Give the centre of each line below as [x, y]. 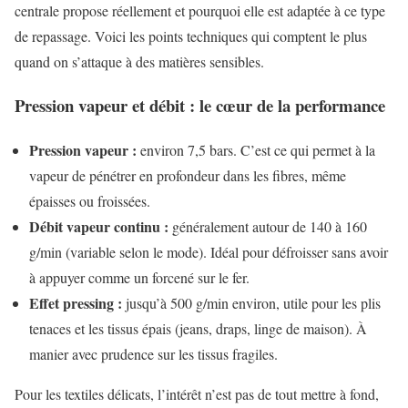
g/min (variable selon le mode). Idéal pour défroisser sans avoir [209, 251]
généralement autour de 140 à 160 [268, 226]
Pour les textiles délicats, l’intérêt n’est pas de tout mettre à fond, [197, 393]
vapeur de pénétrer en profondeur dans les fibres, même [188, 175]
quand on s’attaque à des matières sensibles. [139, 61]
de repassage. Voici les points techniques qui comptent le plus [191, 36]
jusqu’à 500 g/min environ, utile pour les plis [251, 302]
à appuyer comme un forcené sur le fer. [139, 277]
